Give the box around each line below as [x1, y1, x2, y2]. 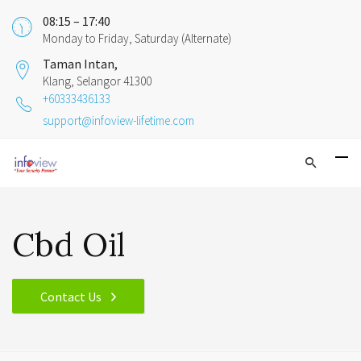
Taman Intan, [43, 56, 118, 72]
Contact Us [40, 288, 102, 305]
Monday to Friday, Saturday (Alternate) [43, 31, 231, 46]
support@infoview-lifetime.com [43, 113, 194, 128]
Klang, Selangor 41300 [43, 73, 151, 89]
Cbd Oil [12, 224, 125, 265]
